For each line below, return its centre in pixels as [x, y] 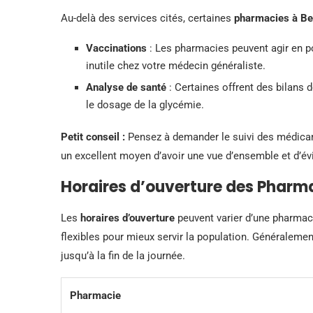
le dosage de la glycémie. [145, 104]
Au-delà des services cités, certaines [147, 18]
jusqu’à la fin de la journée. [123, 255]
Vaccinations [116, 48]
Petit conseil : [93, 137]
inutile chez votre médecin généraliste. [176, 65]
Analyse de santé [126, 87]
